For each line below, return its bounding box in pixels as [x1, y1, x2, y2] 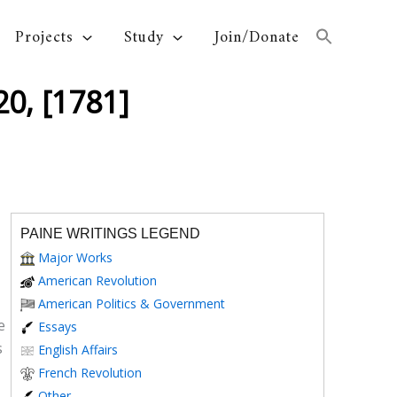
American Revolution [38, 272, 157, 289]
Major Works [38, 249, 113, 266]
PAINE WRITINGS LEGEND [20, 226, 200, 241]
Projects [15, 24, 74, 51]
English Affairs [38, 341, 118, 358]
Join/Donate [214, 24, 300, 51]
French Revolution [38, 364, 142, 381]
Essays [38, 318, 77, 335]
